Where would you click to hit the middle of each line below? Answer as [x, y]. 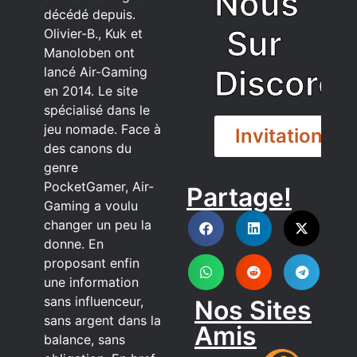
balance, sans [84, 339]
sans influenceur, [94, 301]
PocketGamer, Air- [99, 186]
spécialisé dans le [97, 110]
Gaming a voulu [91, 205]
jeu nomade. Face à [102, 129]
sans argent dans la [102, 320]
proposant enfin [92, 263]
